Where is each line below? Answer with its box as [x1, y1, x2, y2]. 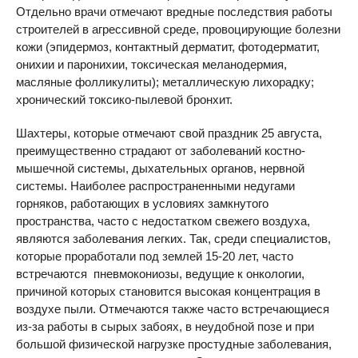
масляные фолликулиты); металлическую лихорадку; [16, 75, 314, 89]
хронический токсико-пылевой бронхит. [16, 93, 233, 106]
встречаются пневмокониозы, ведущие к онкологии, [16, 267, 304, 280]
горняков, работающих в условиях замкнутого [16, 197, 268, 210]
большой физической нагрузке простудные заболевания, [16, 337, 332, 351]
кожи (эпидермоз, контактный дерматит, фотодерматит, [16, 40, 320, 54]
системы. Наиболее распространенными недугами [16, 179, 295, 193]
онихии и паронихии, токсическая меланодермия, [16, 58, 287, 71]
